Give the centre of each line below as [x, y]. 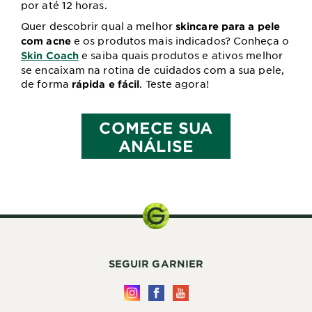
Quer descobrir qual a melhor [97, 26]
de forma [45, 84]
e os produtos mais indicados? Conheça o [181, 41]
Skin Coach [50, 56]
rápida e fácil [104, 84]
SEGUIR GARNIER [156, 264]
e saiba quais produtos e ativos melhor [181, 55]
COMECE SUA [156, 127]
